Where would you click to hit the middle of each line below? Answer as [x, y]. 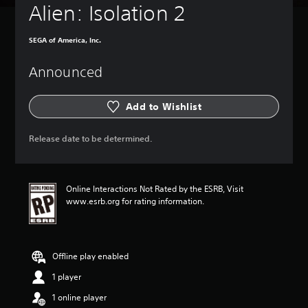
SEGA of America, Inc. [65, 40]
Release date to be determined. [91, 138]
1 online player [79, 297]
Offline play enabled [90, 256]
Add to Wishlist [164, 106]
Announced [66, 72]
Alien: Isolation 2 [107, 13]
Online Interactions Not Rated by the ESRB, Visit [155, 189]
